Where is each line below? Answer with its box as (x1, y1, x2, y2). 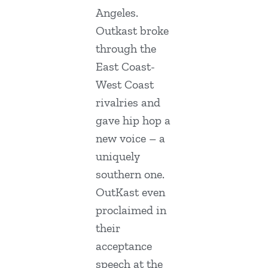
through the (96, 41, 156, 56)
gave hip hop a (96, 112, 170, 127)
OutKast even (96, 184, 165, 199)
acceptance (96, 238, 152, 253)
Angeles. (96, 5, 138, 20)
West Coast (96, 77, 154, 92)
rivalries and (96, 95, 160, 109)
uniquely (96, 148, 140, 163)
